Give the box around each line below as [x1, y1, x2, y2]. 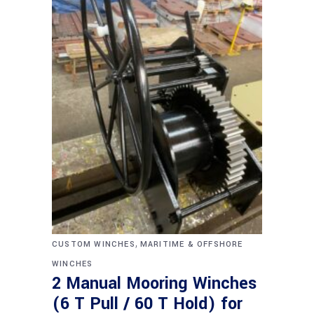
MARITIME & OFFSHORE [139, 239, 243, 250]
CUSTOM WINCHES [52, 239, 135, 250]
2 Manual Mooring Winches [52, 272, 257, 295]
